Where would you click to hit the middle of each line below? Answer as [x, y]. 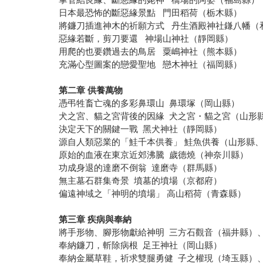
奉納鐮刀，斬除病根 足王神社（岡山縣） [141, 245]
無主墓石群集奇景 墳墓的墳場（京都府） [141, 181]
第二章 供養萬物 [91, 90]
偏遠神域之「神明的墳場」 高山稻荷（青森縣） [153, 194]
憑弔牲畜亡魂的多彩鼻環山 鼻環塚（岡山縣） [149, 103]
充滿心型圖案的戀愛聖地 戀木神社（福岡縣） [151, 65]
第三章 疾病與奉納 [95, 220]
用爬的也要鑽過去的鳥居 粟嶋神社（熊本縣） [151, 52]
